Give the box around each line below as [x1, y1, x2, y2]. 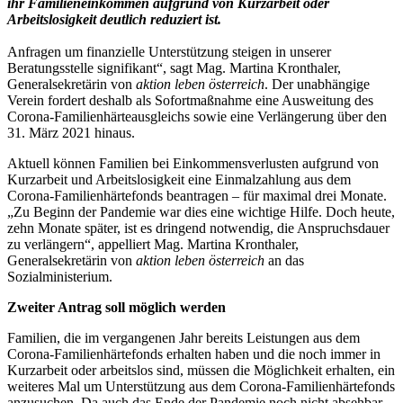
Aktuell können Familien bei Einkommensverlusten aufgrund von [7, 155, 379, 171]
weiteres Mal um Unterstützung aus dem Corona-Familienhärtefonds [7, 378, 395, 394]
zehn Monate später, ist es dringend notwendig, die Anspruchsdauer [7, 219, 390, 236]
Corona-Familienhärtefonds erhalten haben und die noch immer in [7, 345, 381, 362]
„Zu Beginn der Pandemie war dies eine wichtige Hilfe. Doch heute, [7, 203, 395, 219]
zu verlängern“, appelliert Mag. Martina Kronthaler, [7, 236, 299, 252]
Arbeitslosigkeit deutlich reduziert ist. [7, 11, 225, 27]
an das [264, 252, 304, 268]
